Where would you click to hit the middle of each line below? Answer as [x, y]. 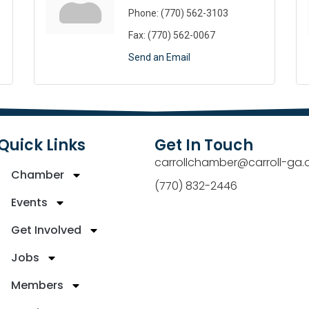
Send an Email [159, 58]
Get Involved [46, 230]
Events [29, 202]
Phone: [143, 13]
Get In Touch [204, 145]
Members [37, 285]
